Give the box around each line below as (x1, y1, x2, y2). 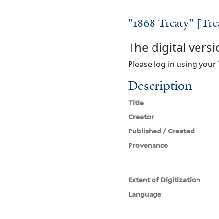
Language (128, 190, 162, 198)
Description (128, 77, 193, 94)
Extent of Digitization (128, 175, 201, 184)
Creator (128, 112, 154, 121)
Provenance (128, 141, 168, 149)
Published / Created (128, 127, 195, 135)
